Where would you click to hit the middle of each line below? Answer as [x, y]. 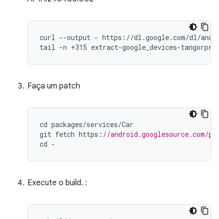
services [102, 124]
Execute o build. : [57, 183]
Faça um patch [54, 86]
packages [67, 124]
